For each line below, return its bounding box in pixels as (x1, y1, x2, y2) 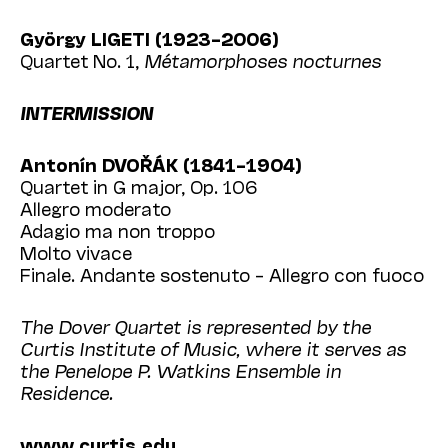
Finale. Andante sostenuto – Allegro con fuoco (20, 263, 424, 286)
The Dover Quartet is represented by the (20, 315, 371, 338)
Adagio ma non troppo (20, 219, 215, 242)
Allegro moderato (20, 197, 171, 220)
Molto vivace (20, 241, 132, 264)
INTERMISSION (20, 101, 153, 124)
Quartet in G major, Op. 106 (20, 175, 257, 198)
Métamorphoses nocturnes (144, 49, 381, 72)
